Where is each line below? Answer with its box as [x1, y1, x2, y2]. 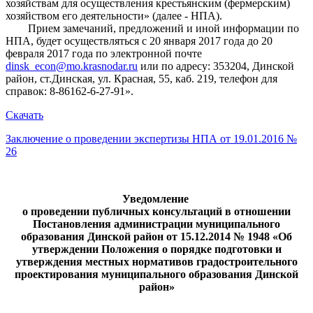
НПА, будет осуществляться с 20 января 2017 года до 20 [6, 34, 272, 47]
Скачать [6, 108, 43, 121]
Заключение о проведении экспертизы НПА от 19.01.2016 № [6, 132, 297, 145]
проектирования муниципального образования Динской [15, 268, 298, 280]
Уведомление [122, 192, 191, 205]
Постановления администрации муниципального [33, 217, 280, 230]
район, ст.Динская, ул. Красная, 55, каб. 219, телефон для [6, 72, 277, 85]
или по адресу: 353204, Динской [138, 59, 294, 72]
